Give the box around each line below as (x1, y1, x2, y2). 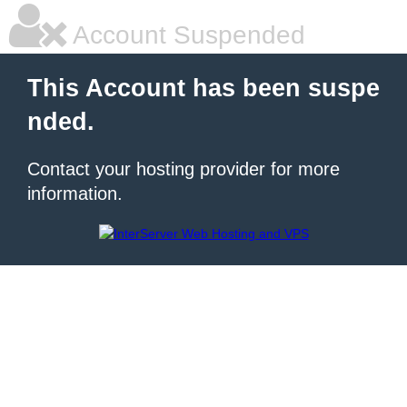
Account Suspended (67, 21, 305, 49)
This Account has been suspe (27, 74, 380, 102)
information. (27, 184, 123, 203)
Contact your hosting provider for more (27, 159, 340, 179)
